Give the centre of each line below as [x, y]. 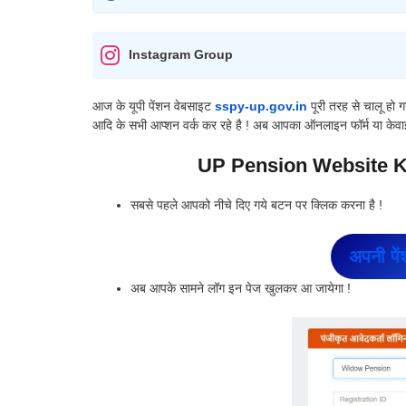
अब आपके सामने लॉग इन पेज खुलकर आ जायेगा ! [241, 288]
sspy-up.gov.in [263, 106]
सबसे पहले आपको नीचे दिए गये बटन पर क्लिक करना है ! [256, 204]
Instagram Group [181, 55]
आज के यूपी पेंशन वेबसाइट [154, 106]
